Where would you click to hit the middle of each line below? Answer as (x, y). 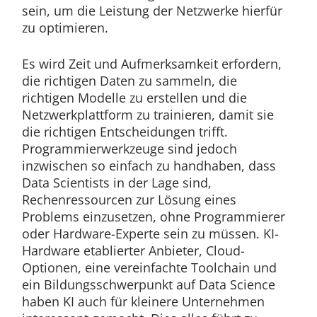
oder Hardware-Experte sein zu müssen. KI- (150, 233)
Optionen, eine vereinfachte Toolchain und (149, 267)
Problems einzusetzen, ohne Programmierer (153, 216)
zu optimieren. (65, 27)
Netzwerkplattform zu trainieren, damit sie (148, 114)
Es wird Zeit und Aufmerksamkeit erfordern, (151, 63)
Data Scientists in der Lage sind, (116, 182)
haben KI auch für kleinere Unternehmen (143, 301)
